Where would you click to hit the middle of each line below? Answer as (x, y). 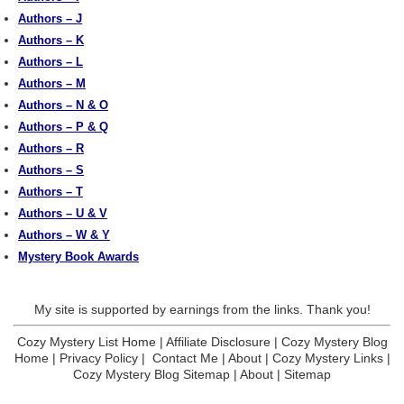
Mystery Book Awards (78, 257)
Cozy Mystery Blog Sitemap (151, 374)
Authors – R (51, 148)
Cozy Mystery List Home (86, 342)
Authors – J (50, 18)
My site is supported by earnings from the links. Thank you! (202, 309)
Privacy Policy (98, 358)
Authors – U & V (63, 213)
